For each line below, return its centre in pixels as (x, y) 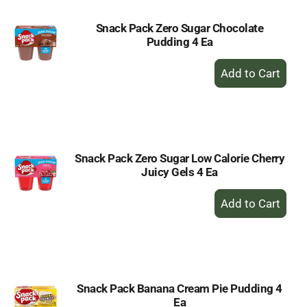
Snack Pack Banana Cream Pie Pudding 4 (180, 288)
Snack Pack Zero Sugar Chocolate (180, 28)
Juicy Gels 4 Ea (180, 172)
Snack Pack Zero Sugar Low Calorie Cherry (180, 158)
